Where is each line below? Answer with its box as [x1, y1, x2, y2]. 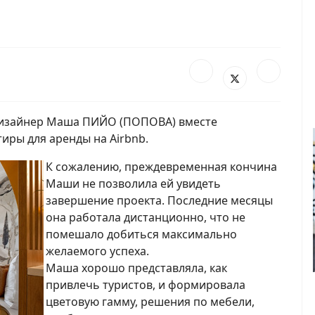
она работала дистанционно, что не [46, 209, 245, 225]
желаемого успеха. [46, 243, 149, 259]
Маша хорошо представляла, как [46, 259, 227, 276]
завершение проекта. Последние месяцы [46, 192, 273, 208]
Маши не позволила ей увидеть [46, 175, 221, 191]
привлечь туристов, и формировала [46, 276, 245, 292]
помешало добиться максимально [46, 226, 237, 242]
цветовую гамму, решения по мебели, [46, 293, 255, 309]
